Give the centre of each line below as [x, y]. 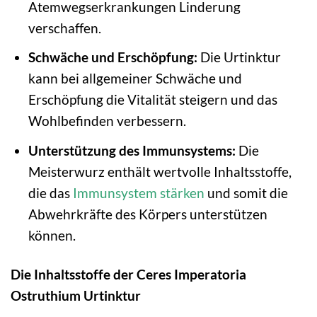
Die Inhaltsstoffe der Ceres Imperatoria [128, 274]
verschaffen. [64, 28]
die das [50, 192]
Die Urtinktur [239, 57]
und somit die [246, 192]
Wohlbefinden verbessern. [107, 121]
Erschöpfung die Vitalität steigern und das [152, 100]
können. [52, 235]
